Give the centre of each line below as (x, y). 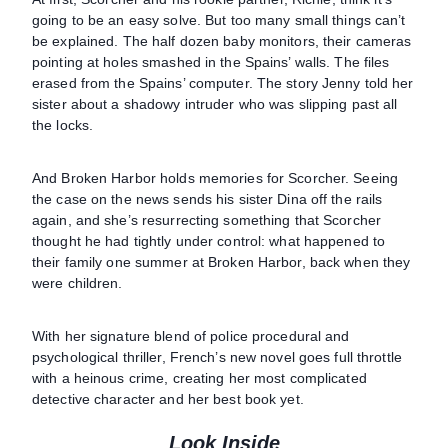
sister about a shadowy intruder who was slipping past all (215, 103)
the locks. (63, 124)
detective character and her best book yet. (168, 398)
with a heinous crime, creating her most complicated (199, 377)
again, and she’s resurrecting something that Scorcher (207, 219)
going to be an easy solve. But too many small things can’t (219, 19)
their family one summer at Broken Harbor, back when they (221, 261)
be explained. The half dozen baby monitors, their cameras (222, 40)
